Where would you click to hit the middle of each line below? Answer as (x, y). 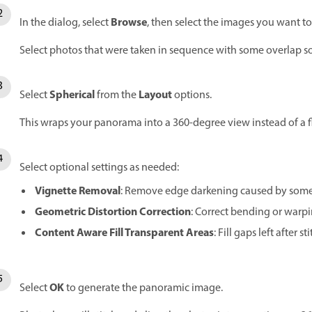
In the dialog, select (65, 23)
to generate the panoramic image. (143, 288)
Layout (155, 95)
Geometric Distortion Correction (113, 212)
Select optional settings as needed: (99, 168)
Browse (129, 23)
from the (117, 95)
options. (192, 95)
